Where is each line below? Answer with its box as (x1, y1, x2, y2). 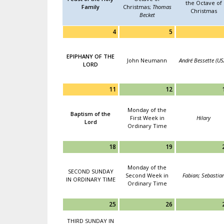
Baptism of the (70, 110, 110, 117)
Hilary (196, 114, 210, 121)
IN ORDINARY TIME (65, 175, 115, 183)
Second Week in (125, 171, 168, 179)
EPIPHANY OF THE (66, 52, 114, 60)
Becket (139, 11, 155, 18)
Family (81, 3, 99, 10)
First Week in (129, 114, 164, 121)
